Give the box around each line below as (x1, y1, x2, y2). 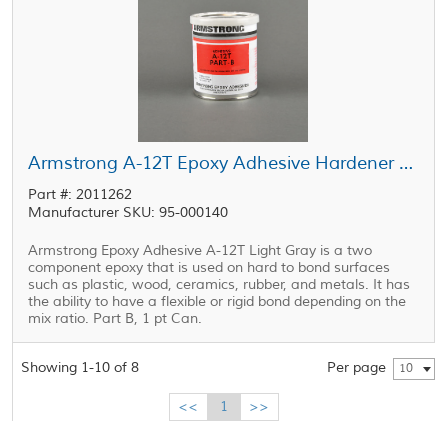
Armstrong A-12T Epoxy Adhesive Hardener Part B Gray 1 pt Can (399, 152, 414, 174)
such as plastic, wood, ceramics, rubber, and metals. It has (28, 276, 411, 293)
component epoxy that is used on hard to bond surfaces (28, 259, 391, 276)
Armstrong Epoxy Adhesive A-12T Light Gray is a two (28, 242, 373, 259)
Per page (326, 359, 386, 376)
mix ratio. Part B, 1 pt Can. (28, 310, 203, 327)
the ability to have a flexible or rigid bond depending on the (28, 293, 407, 310)
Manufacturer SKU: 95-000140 (28, 204, 229, 221)
